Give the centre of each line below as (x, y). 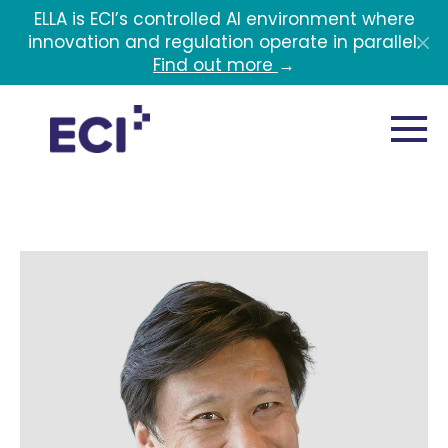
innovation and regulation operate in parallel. (224, 42)
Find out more (215, 65)
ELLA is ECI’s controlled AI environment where (224, 19)
